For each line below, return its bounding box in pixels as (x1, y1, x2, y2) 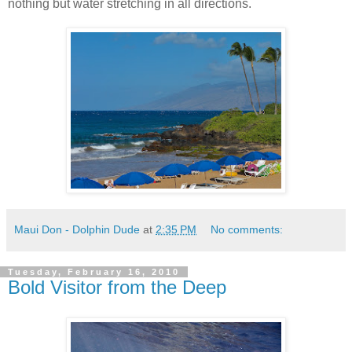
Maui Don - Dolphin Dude (14, 223, 140, 236)
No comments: (211, 223, 284, 236)
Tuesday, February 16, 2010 (8, 267, 180, 277)
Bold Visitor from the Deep (8, 277, 226, 299)
